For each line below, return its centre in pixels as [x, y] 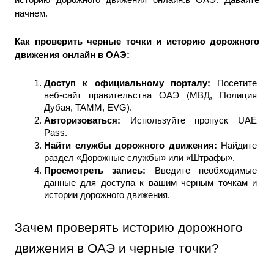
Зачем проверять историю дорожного [129, 227]
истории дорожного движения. [107, 195]
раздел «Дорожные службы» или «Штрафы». [139, 157]
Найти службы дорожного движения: [132, 145]
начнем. [31, 13]
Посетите [237, 83]
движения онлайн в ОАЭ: [73, 55]
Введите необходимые [206, 170]
